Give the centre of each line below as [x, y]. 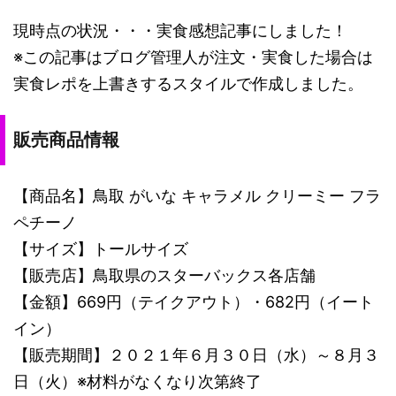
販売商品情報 [66, 139]
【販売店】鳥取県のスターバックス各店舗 [164, 275]
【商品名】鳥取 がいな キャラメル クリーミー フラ [197, 195]
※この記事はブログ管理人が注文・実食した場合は [193, 57]
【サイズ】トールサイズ [101, 248]
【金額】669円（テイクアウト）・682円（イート [194, 301]
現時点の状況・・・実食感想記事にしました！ [180, 30]
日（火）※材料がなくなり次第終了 [137, 381]
